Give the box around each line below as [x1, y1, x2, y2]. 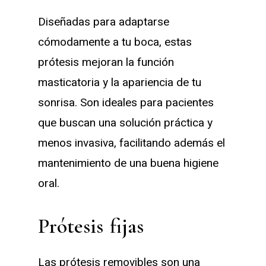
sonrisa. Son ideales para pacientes [38, 94, 214, 111]
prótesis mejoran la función [38, 53, 174, 71]
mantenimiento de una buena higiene [38, 154, 218, 172]
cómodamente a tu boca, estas [38, 33, 192, 50]
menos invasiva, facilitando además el [38, 134, 225, 151]
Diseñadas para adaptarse [38, 13, 169, 30]
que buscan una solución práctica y [38, 114, 213, 131]
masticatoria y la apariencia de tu [38, 74, 201, 91]
